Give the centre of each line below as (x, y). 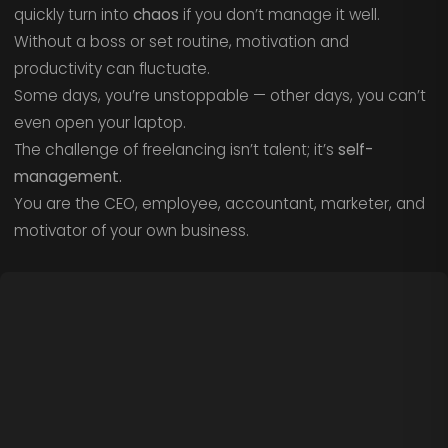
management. (67, 177)
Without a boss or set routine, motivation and (181, 42)
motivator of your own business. (131, 231)
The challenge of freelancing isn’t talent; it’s (175, 150)
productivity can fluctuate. (111, 69)
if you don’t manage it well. (279, 15)
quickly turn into (73, 15)
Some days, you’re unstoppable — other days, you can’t (219, 96)
